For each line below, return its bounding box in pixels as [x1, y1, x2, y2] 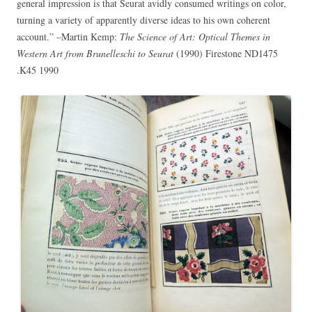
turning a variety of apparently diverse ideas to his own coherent [17, 13, 270, 26]
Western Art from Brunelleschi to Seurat [17, 46, 173, 60]
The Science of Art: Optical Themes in [120, 29, 270, 43]
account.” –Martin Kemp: [17, 29, 120, 43]
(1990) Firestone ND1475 [173, 46, 278, 60]
